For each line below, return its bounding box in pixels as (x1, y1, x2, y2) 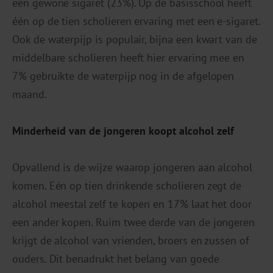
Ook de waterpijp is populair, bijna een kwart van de (12, 32, 257, 47)
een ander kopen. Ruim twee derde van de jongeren (12, 215, 255, 230)
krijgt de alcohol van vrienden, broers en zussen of (12, 233, 249, 248)
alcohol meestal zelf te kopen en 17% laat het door (12, 197, 252, 211)
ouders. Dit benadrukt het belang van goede (12, 252, 219, 266)
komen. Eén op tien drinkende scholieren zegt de (12, 179, 242, 193)
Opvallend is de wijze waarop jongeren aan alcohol (12, 160, 253, 175)
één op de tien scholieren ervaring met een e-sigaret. (12, 14, 260, 29)
